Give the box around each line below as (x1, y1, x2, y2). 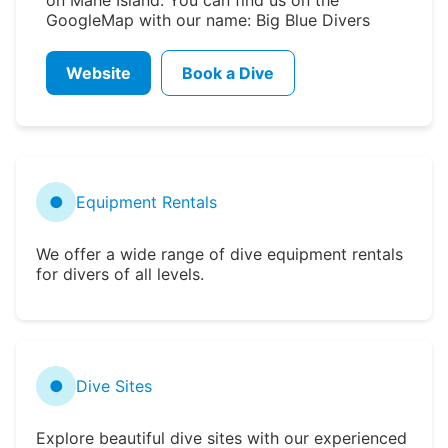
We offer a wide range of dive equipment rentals (36, 243, 403, 264)
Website (66, 62, 131, 83)
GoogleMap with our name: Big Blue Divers (46, 9, 370, 30)
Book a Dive (182, 62, 274, 83)
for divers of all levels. (36, 263, 204, 284)
